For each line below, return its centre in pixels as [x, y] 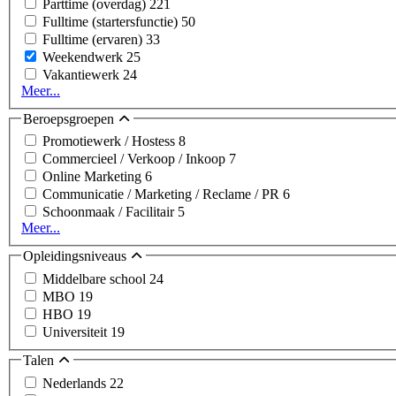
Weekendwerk [84, 57]
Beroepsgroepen [70, 118]
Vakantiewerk [83, 74]
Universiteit [76, 332]
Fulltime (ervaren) [94, 39]
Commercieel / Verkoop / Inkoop [136, 159]
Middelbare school [96, 279]
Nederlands [76, 383]
